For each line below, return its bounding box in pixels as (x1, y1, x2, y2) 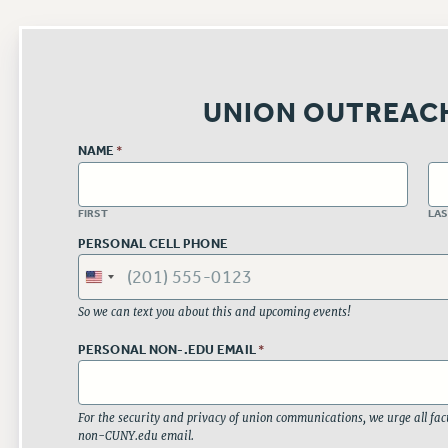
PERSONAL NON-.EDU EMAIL (77, 341, 259, 357)
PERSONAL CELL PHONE (77, 235, 229, 251)
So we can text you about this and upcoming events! (77, 304, 351, 320)
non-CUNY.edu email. (77, 428, 194, 444)
